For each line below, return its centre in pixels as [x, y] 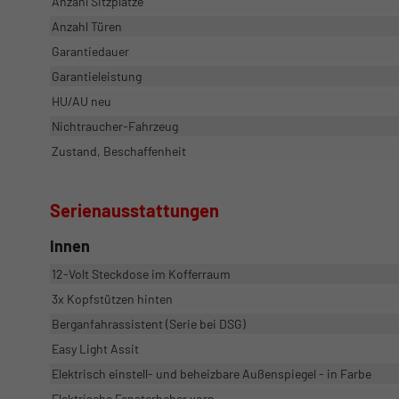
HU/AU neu [81, 101]
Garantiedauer [90, 51]
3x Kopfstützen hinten [112, 298]
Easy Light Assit [95, 348]
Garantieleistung [97, 76]
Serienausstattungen [134, 210]
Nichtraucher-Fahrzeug [115, 126]
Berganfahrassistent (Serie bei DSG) [149, 323]
